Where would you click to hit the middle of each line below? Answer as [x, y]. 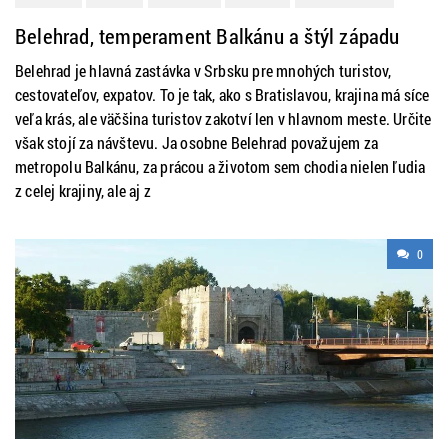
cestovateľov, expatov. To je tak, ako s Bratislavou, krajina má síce [222, 94]
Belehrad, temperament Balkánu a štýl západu [207, 36]
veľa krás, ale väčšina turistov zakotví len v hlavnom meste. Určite [223, 118]
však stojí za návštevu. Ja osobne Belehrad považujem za [197, 142]
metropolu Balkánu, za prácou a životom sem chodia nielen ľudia [220, 166]
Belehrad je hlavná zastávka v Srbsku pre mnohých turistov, [203, 70]
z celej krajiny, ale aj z [83, 190]
